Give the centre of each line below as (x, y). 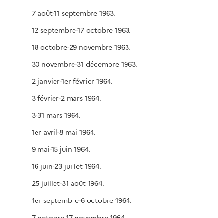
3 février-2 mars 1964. (66, 98)
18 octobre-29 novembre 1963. (81, 47)
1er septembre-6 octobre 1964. (82, 200)
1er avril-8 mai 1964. (64, 132)
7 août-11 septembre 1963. (73, 13)
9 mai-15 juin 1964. (61, 149)
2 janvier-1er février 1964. (72, 81)
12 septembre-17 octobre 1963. (81, 30)
